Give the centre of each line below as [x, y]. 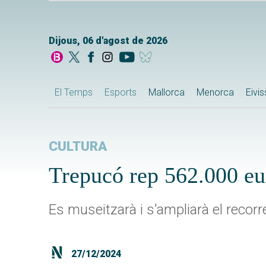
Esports [121, 93]
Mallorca [167, 93]
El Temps [74, 93]
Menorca [215, 93]
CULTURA [78, 147]
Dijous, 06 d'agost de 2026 [108, 41]
